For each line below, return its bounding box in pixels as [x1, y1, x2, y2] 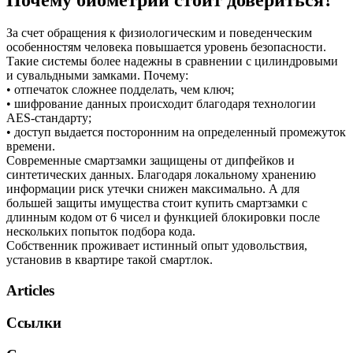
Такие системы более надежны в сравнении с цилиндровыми [6, 54, 338, 69]
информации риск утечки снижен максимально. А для [6, 182, 299, 196]
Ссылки [6, 314, 61, 331]
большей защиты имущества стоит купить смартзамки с [6, 196, 307, 210]
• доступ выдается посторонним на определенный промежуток [6, 125, 346, 139]
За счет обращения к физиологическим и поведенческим [6, 26, 312, 40]
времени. [6, 139, 55, 154]
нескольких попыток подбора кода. [6, 225, 195, 239]
